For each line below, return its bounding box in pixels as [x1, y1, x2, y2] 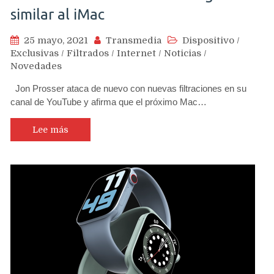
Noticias [164, 48, 201, 59]
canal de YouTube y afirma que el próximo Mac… [10, 97, 207, 107]
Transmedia [106, 35, 161, 46]
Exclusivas [10, 48, 59, 59]
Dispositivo [182, 35, 234, 46]
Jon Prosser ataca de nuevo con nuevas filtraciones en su [10, 83, 246, 94]
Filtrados [67, 48, 109, 59]
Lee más [32, 125, 68, 135]
